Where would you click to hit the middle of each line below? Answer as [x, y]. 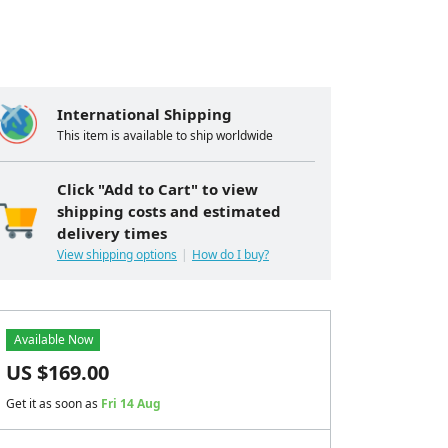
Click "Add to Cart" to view [157, 189]
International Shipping [144, 114]
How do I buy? [230, 254]
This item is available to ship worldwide [165, 135]
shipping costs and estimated [169, 211]
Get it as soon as [53, 403]
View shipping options [117, 254]
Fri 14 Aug [131, 403]
